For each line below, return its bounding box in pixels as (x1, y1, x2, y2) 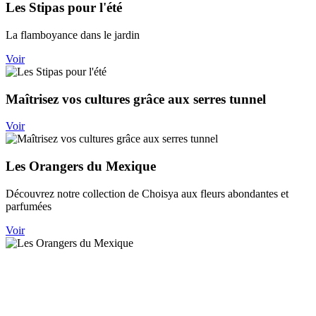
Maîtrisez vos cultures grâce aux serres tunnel (6, 91, 266, 107)
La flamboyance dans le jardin (6, 28, 140, 41)
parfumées (6, 200, 51, 212)
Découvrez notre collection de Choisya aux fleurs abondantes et (6, 187, 288, 200)
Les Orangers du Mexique (6, 159, 156, 174)
